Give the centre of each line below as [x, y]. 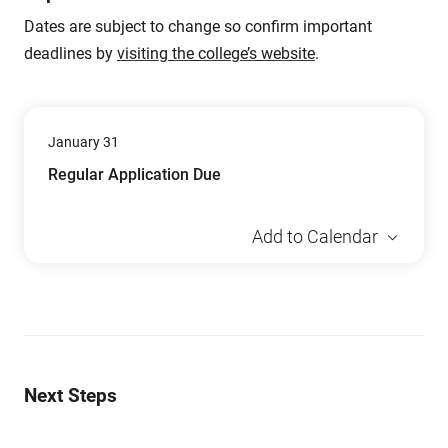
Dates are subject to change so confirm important [198, 26]
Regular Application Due [134, 174]
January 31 [83, 142]
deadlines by [70, 53]
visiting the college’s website [216, 53]
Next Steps [70, 395]
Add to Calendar [315, 236]
